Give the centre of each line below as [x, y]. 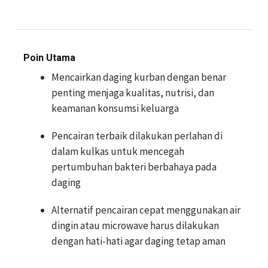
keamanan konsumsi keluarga [115, 108]
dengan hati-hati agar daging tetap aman [138, 241]
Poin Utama [49, 58]
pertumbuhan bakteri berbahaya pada [134, 167]
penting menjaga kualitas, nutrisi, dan [133, 93]
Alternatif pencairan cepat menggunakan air [146, 210]
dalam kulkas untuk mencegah [118, 151]
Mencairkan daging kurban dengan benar [139, 77]
